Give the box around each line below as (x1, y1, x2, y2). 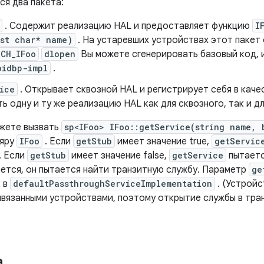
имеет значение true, (115, 136, 212, 147)
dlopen (44, 48, 75, 60)
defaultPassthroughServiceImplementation (13, 178, 212, 189)
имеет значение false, (69, 150, 169, 161)
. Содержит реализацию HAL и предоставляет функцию (2, 20, 252, 32)
